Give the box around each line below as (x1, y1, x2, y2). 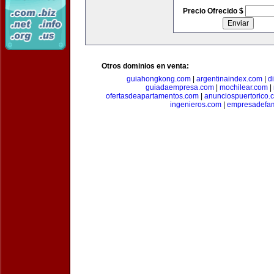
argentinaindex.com (196, 75, 262, 83)
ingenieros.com (169, 100, 221, 109)
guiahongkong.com (126, 75, 191, 83)
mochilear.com (220, 83, 268, 92)
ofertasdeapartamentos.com (106, 92, 199, 100)
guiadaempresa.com (146, 83, 214, 92)
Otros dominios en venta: (102, 62, 189, 70)
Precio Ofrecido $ (182, 7, 245, 15)
